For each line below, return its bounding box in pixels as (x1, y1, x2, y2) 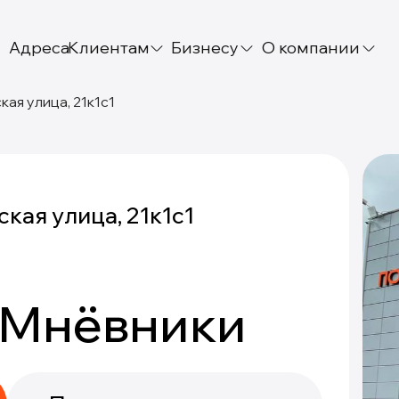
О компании (262, 37, 360, 58)
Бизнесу (171, 37, 239, 58)
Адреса (8, 37, 69, 58)
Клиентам (68, 37, 150, 58)
